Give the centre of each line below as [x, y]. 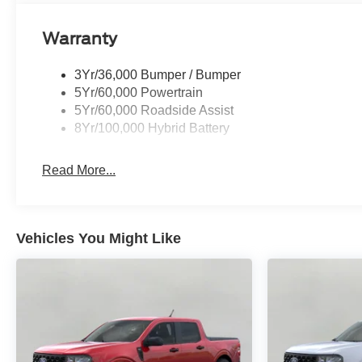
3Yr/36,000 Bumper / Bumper [158, 75]
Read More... [79, 170]
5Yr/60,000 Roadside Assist [154, 111]
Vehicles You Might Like [99, 239]
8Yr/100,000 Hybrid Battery [152, 128]
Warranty [80, 39]
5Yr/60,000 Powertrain [139, 93]
